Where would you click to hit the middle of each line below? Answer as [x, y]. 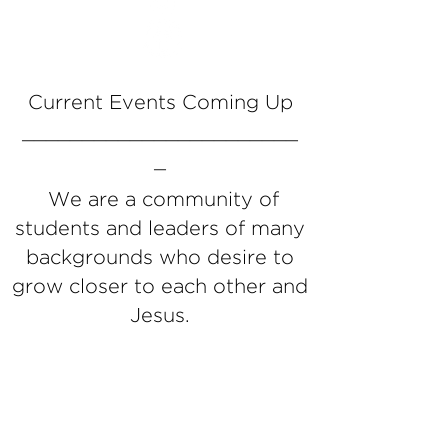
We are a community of [160, 200]
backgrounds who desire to [160, 258]
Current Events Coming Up [160, 103]
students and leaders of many [160, 229]
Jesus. [160, 316]
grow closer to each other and [160, 287]
